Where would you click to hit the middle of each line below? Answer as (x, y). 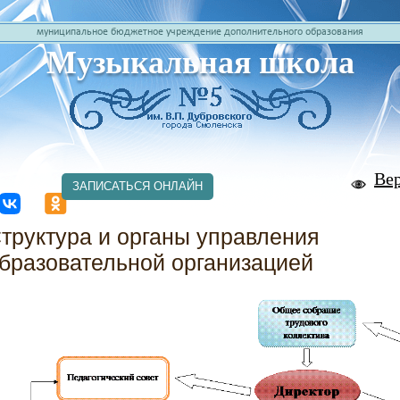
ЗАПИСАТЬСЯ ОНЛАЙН (137, 186)
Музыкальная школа (200, 62)
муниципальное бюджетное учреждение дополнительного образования (200, 32)
